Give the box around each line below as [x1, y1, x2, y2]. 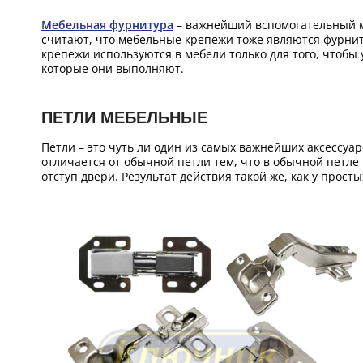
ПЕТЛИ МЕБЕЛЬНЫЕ [41, 109, 207, 126]
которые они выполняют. [41, 61, 184, 76]
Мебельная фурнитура [41, 17, 173, 32]
